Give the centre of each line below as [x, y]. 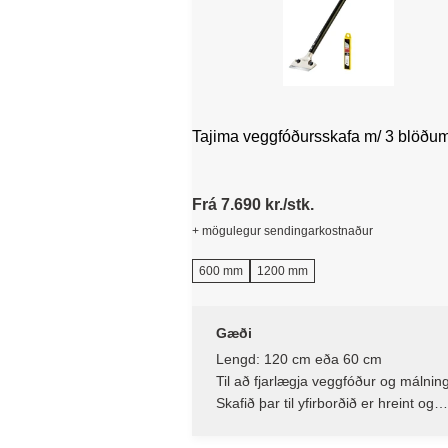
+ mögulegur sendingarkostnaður [282, 230]
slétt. [231, 420]
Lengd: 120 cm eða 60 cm [299, 358]
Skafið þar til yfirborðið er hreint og [325, 402]
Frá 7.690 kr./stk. [253, 204]
